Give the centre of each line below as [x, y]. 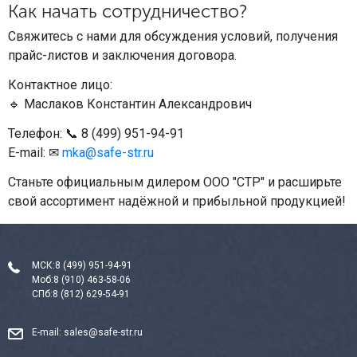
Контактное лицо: [60, 85]
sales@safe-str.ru [103, 332]
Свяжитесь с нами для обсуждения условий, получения [173, 36]
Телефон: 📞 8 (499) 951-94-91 [96, 133]
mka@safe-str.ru [108, 153]
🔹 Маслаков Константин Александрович [130, 104]
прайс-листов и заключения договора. [122, 55]
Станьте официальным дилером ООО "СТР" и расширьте [175, 182]
